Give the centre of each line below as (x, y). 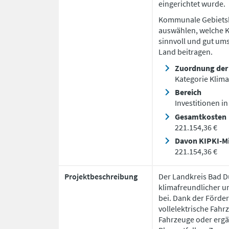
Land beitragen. (185, 52)
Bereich (188, 92)
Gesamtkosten (200, 116)
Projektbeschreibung (101, 176)
